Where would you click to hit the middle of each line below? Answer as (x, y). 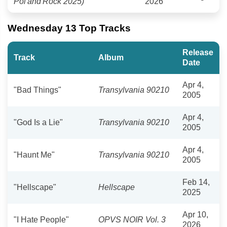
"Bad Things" (37, 90)
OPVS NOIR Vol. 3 (132, 219)
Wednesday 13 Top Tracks (69, 28)
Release (198, 52)
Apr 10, (195, 214)
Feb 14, (196, 182)
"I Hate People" (41, 219)
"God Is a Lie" (38, 122)
